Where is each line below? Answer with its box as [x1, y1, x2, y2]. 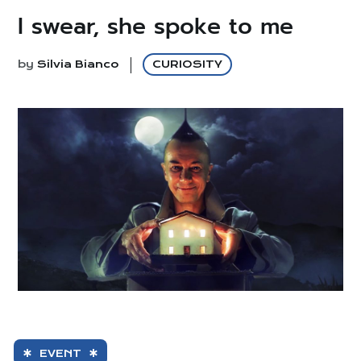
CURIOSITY [152, 58, 223, 70]
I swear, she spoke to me [18, 9, 294, 44]
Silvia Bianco [37, 58, 120, 70]
